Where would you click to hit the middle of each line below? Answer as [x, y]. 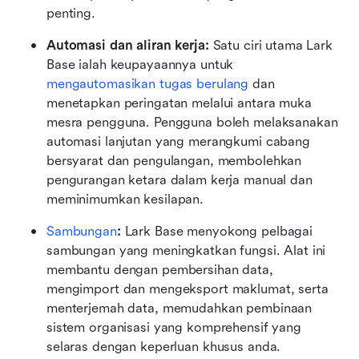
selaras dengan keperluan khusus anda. [164, 347]
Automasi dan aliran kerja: [130, 46]
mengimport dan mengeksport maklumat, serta [188, 289]
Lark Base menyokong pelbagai [219, 232]
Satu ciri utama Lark [272, 46]
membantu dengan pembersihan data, [160, 270]
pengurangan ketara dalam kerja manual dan [179, 180]
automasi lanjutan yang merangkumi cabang [178, 142]
